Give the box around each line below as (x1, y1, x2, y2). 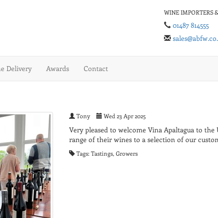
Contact (84, 64, 108, 73)
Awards (46, 64, 69, 73)
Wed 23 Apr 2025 (102, 112, 146, 120)
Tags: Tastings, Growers (74, 149, 138, 158)
